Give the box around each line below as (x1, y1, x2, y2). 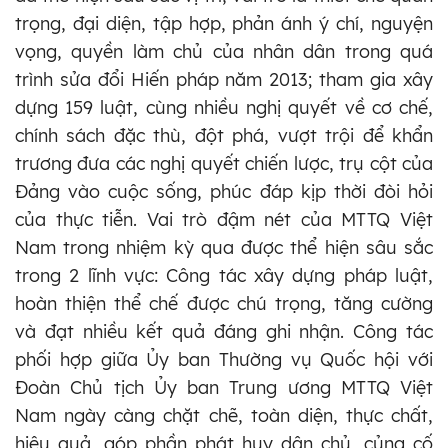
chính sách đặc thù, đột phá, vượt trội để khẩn (15, 124, 433, 148)
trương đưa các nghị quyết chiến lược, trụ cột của (15, 152, 433, 176)
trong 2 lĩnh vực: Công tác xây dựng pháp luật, (15, 264, 433, 288)
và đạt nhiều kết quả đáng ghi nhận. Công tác (15, 320, 433, 344)
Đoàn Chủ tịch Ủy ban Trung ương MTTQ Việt (15, 376, 433, 400)
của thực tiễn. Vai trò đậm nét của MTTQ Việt (15, 208, 433, 232)
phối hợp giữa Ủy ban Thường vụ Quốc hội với (15, 348, 433, 372)
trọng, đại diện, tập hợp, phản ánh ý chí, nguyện (15, 12, 433, 36)
